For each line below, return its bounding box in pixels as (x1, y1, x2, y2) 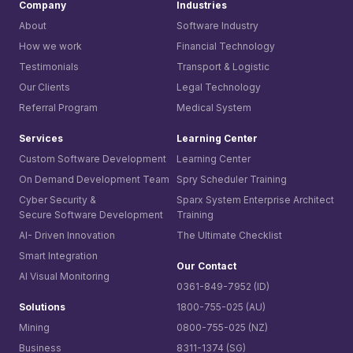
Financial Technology (176, 39, 275, 52)
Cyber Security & (19, 193, 96, 206)
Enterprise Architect (243, 193, 334, 206)
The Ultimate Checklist (176, 229, 282, 241)
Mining (19, 321, 50, 333)
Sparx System (176, 193, 243, 206)
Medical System (176, 101, 251, 113)
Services (19, 132, 63, 144)
